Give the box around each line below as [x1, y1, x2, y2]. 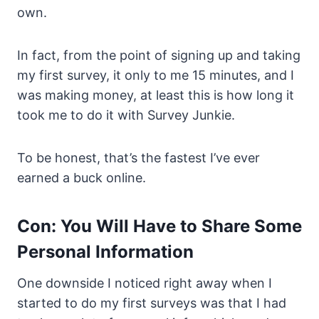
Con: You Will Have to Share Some [17, 216, 302, 237]
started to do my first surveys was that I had [17, 296, 286, 311]
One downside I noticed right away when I [17, 276, 272, 291]
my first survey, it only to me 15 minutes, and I [17, 68, 294, 83]
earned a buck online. [17, 170, 146, 186]
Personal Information [17, 241, 194, 263]
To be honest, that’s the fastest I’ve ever [17, 150, 260, 166]
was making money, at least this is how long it [17, 88, 294, 103]
